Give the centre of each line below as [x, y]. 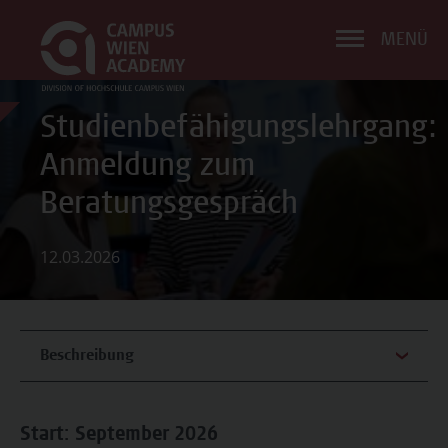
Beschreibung [87, 356]
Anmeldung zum [147, 168]
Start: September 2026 [119, 436]
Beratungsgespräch [169, 206]
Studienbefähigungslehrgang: [238, 130]
